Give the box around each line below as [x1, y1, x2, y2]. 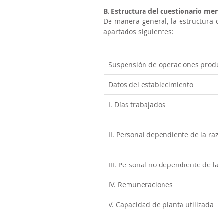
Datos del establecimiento [109, 80, 193, 89]
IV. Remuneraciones [109, 180, 173, 189]
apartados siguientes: [103, 27, 174, 36]
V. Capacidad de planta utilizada [109, 200, 214, 209]
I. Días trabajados [109, 100, 165, 109]
